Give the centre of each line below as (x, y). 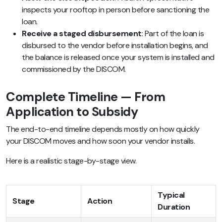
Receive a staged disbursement (82, 33)
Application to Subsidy (72, 111)
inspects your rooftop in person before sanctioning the (115, 9)
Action (100, 201)
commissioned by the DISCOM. (74, 69)
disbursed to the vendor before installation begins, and (115, 45)
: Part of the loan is (172, 33)
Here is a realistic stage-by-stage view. (71, 161)
